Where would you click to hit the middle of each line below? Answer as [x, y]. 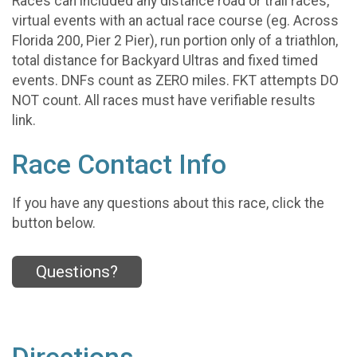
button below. [54, 223]
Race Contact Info [119, 165]
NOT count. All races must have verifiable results [164, 101]
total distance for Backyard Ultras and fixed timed [165, 61]
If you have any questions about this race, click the [168, 203]
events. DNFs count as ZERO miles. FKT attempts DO [175, 81]
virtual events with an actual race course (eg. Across [175, 21]
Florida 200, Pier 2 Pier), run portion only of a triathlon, [175, 41]
